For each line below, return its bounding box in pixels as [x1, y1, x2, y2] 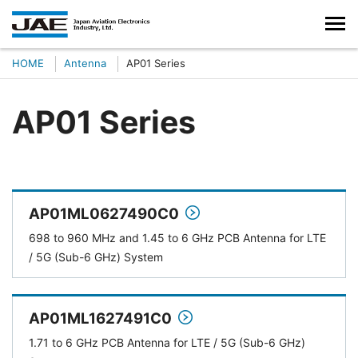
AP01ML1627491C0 [29, 309, 172, 328]
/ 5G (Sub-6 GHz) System [29, 250, 163, 264]
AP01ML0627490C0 [29, 205, 179, 223]
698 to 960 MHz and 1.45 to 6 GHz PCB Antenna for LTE [29, 231, 326, 245]
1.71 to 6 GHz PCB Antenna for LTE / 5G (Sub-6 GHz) [29, 336, 305, 349]
